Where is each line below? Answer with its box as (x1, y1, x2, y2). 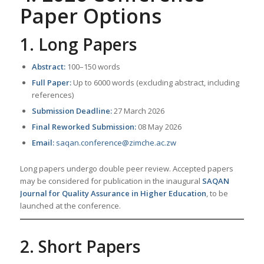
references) (31, 90, 74, 101)
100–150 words (65, 61, 120, 72)
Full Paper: (31, 77, 71, 88)
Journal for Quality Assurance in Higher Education (19, 188, 206, 199)
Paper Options (19, 2, 161, 30)
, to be (206, 188, 228, 199)
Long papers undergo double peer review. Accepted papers (19, 163, 233, 174)
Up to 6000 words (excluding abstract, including (71, 77, 239, 88)
